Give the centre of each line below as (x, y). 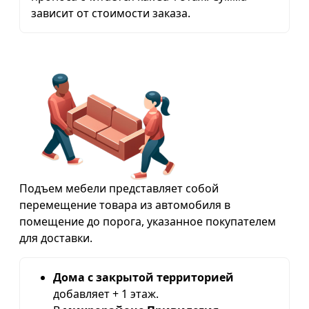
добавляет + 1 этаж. (106, 293)
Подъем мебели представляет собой (119, 188)
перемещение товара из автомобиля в (125, 205)
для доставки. (56, 238)
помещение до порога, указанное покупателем (148, 221)
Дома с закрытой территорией (143, 277)
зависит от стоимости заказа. (111, 13)
